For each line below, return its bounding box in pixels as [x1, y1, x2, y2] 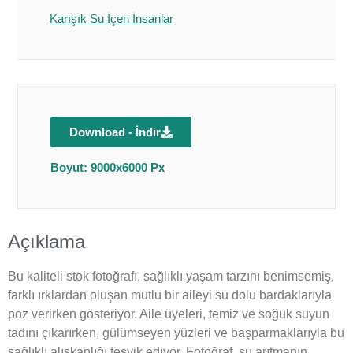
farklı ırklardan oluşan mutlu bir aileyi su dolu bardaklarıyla [8, 288, 332, 302]
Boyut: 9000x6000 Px [50, 160, 165, 174]
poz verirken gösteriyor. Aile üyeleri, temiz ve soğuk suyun [8, 307, 329, 321]
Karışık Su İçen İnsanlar [49, 11, 173, 25]
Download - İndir [69, 124, 161, 139]
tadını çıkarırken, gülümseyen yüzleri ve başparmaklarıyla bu [8, 325, 344, 340]
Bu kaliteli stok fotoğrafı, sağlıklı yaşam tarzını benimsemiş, [8, 269, 334, 283]
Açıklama [8, 230, 85, 252]
